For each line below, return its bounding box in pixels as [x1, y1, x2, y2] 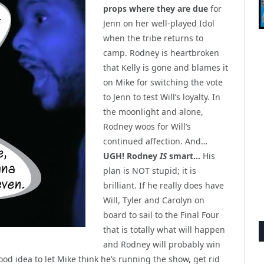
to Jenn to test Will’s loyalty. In [103, 91, 220, 103]
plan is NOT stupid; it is [103, 165, 196, 176]
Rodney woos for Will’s [103, 121, 191, 132]
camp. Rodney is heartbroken [103, 47, 219, 58]
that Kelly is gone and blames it [103, 62, 228, 73]
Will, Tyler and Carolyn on [103, 194, 204, 206]
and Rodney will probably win [103, 239, 220, 250]
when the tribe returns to [103, 32, 203, 44]
